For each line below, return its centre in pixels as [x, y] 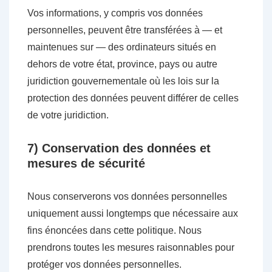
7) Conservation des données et [119, 148]
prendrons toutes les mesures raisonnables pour [131, 247]
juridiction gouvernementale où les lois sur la [123, 81]
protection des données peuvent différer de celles [133, 98]
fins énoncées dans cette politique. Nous [114, 230]
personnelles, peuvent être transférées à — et [125, 30]
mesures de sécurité [86, 163]
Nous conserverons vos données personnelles [127, 196]
